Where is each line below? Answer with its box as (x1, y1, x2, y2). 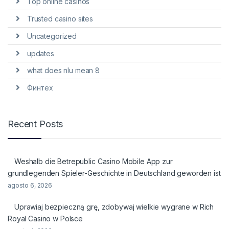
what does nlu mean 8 (27, 66, 100, 75)
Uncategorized (27, 31, 77, 40)
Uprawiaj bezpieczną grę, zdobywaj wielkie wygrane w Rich (14, 202, 214, 211)
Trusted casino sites (27, 14, 93, 24)
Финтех (27, 83, 53, 93)
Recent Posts (8, 119, 63, 130)
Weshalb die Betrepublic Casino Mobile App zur (14, 156, 173, 166)
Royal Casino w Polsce (8, 214, 83, 223)
